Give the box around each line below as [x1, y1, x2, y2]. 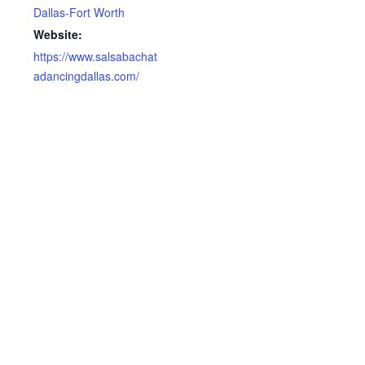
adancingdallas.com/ [33, 67, 139, 84]
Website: [33, 25, 82, 42]
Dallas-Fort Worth [33, 3, 125, 20]
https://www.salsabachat [33, 47, 157, 64]
